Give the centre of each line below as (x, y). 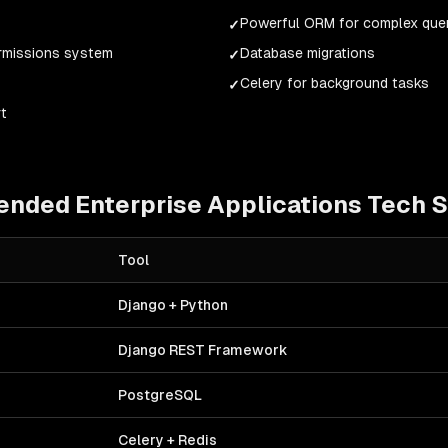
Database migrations (307, 53)
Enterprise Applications (218, 204)
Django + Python (173, 305)
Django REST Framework (203, 350)
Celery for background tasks (334, 83)
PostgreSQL (160, 395)
